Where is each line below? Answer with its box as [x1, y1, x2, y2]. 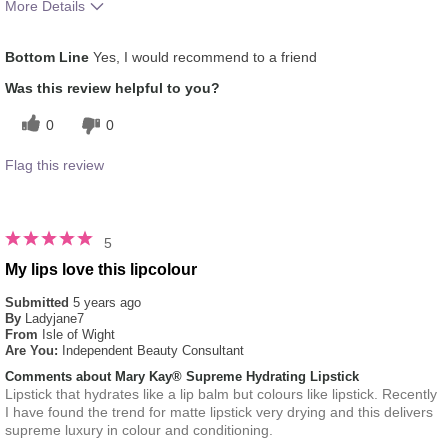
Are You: [5, 343, 62, 359]
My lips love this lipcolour [5, 261, 197, 279]
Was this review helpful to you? [5, 80, 220, 97]
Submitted [5, 295, 73, 311]
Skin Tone [5, 35, 73, 52]
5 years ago [73, 295, 141, 311]
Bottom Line [5, 49, 89, 66]
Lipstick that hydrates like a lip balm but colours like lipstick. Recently [5, 386, 437, 403]
